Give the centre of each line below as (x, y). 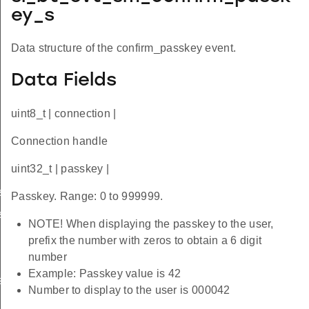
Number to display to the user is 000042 (129, 290)
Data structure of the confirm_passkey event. (124, 48)
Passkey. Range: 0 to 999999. (87, 196)
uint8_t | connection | (64, 113)
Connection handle (60, 141)
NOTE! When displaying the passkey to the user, (151, 223)
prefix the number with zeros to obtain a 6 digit (145, 240)
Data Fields (64, 81)
